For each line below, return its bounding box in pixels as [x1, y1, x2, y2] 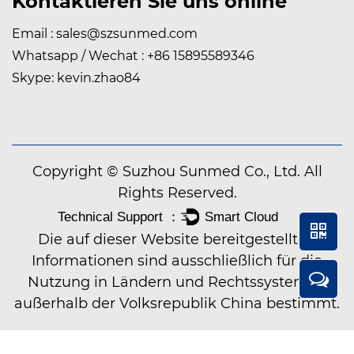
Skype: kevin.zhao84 [12, 70, 141, 86]
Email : [12, 26, 56, 42]
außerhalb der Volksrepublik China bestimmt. [14, 295, 340, 313]
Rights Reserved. [117, 184, 237, 202]
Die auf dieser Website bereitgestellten [38, 231, 316, 249]
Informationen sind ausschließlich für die [32, 252, 322, 270]
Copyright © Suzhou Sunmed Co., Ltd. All [32, 163, 322, 181]
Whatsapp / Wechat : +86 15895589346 [12, 48, 254, 64]
